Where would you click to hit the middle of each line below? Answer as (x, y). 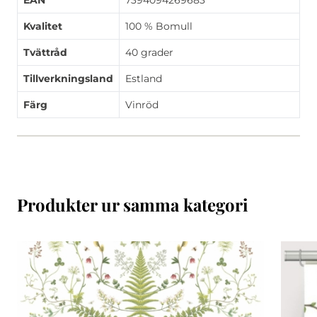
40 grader (149, 52)
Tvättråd (45, 52)
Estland (144, 79)
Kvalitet (43, 26)
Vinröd (142, 105)
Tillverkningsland (68, 79)
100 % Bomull (159, 26)
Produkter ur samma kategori (133, 204)
